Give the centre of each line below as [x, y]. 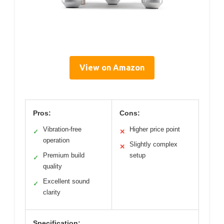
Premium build [64, 155]
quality [52, 166]
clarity [52, 192]
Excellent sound [66, 181]
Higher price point [155, 129]
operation [56, 140]
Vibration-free [62, 129]
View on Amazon [112, 67]
